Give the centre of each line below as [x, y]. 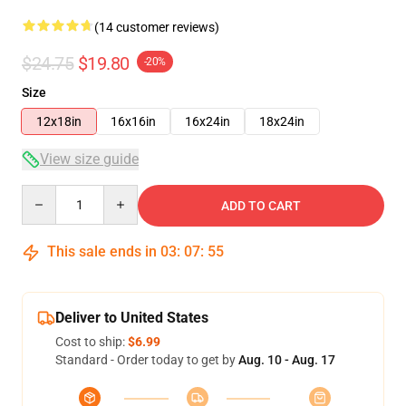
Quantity [46, 193]
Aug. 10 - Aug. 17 [287, 360]
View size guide [89, 159]
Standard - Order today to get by [147, 360]
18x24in [282, 121]
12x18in [59, 121]
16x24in [208, 121]
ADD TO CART [261, 206]
